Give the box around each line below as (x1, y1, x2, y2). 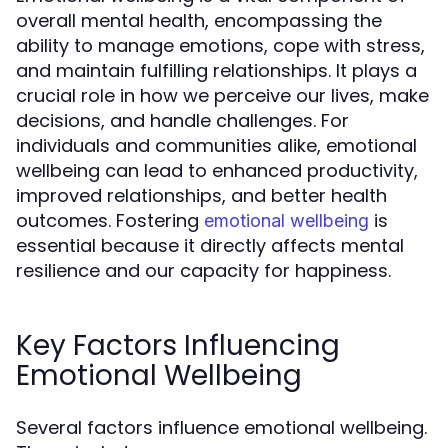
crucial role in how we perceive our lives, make (16, 83, 429, 108)
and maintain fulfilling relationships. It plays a (16, 58, 417, 83)
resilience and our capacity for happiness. (16, 258, 391, 283)
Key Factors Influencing (16, 326, 340, 365)
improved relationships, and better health (16, 183, 387, 208)
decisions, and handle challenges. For (16, 108, 349, 133)
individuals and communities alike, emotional (16, 133, 417, 158)
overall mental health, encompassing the (16, 8, 382, 33)
